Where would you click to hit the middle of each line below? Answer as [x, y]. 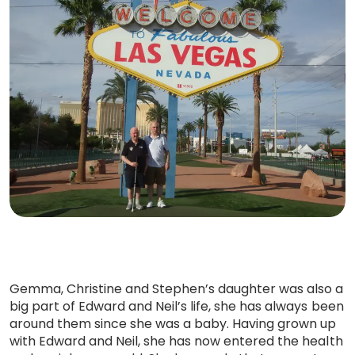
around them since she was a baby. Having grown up [173, 324]
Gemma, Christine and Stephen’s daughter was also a [177, 289]
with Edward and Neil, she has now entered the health [176, 342]
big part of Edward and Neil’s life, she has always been [177, 307]
